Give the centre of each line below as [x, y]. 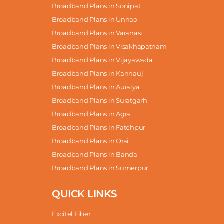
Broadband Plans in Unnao [95, 19]
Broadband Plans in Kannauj [98, 73]
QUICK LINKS [85, 194]
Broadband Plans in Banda [95, 154]
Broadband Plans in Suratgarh [100, 100]
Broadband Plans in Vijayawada [102, 60]
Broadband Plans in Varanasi [97, 33]
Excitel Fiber [71, 214]
